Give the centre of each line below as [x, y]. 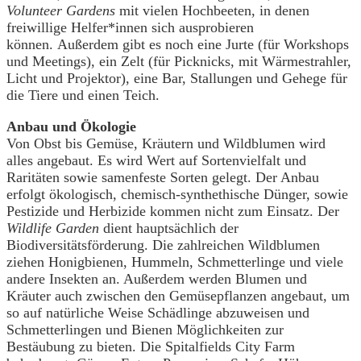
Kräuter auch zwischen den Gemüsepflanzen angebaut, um [178, 295]
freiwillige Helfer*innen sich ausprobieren [130, 27]
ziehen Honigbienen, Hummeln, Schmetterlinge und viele [175, 261]
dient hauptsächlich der [171, 228]
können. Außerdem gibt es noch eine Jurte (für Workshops [178, 44]
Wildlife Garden [55, 228]
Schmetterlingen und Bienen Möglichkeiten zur [145, 329]
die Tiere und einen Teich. [85, 95]
